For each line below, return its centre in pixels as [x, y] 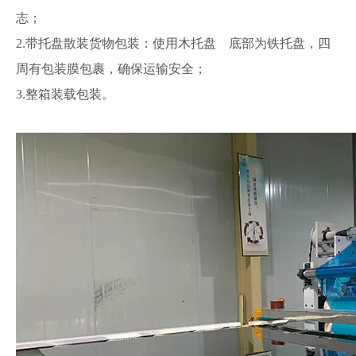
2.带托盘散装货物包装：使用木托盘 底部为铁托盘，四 [173, 43]
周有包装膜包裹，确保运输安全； [111, 69]
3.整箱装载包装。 [65, 94]
